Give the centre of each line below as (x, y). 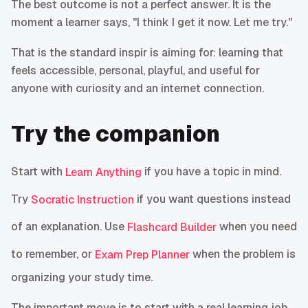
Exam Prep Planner (142, 255)
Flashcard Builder (172, 228)
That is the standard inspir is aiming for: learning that (147, 53)
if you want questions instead (212, 199)
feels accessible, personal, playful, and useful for (135, 71)
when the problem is (243, 254)
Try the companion (115, 134)
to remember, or (53, 254)
